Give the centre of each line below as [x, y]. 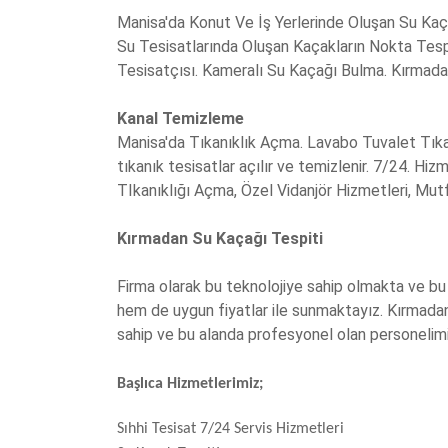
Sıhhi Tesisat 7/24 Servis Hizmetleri [230, 429]
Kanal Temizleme [180, 119]
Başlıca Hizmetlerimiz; [190, 384]
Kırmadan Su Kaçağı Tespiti [224, 239]
